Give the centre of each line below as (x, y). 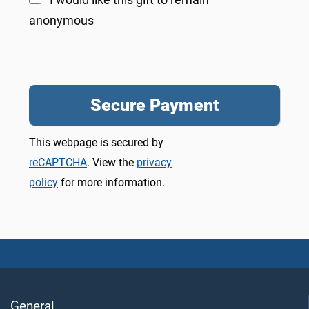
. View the (112, 162)
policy (43, 182)
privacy (154, 162)
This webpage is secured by (96, 142)
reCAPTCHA (58, 162)
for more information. (111, 182)
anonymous (61, 20)
